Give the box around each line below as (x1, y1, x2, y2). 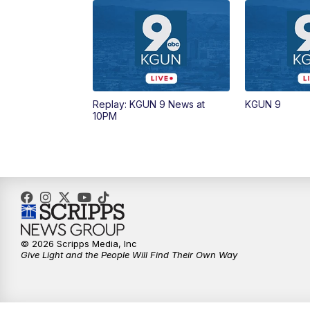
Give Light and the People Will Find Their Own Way (21, 249, 237, 261)
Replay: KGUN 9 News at (93, 98, 206, 111)
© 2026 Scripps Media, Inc (21, 238, 137, 250)
